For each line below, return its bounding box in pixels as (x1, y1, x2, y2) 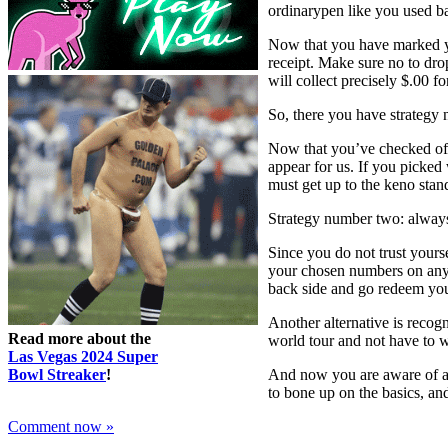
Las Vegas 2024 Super (8, 348, 158, 366)
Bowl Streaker (8, 366, 106, 384)
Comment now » (8, 418, 114, 436)
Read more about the (8, 330, 151, 348)
